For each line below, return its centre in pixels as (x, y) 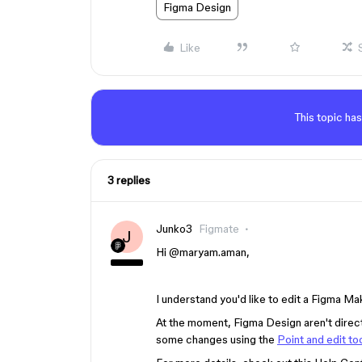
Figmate (219, 229)
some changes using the (217, 339)
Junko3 (174, 229)
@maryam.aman (208, 252)
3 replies (129, 180)
